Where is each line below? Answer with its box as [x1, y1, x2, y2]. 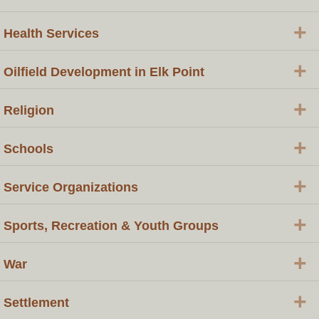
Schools [4, 141, 53, 156]
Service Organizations [4, 179, 138, 194]
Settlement [4, 295, 69, 310]
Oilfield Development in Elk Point [4, 64, 204, 79]
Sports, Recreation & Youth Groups [4, 218, 219, 233]
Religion [4, 103, 54, 117]
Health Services [4, 26, 99, 41]
